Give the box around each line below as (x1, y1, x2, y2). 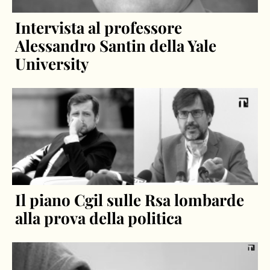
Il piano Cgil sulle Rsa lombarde (15, 189, 245, 211)
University (15, 52, 90, 74)
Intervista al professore (15, 16, 183, 38)
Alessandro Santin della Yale (15, 34, 217, 56)
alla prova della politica (15, 207, 183, 229)
